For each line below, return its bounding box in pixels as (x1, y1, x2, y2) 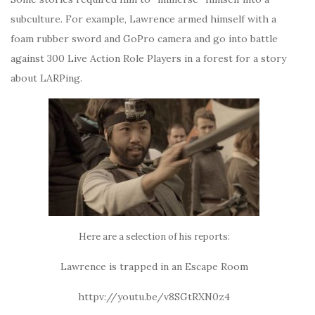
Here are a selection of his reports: (78, 231, 230, 243)
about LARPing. (11, 72, 82, 84)
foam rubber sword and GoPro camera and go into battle (11, 32, 278, 45)
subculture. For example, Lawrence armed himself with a (11, 13, 276, 25)
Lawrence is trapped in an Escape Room (60, 260, 248, 273)
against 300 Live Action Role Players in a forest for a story (11, 52, 286, 65)
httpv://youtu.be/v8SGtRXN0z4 (78, 290, 230, 303)
